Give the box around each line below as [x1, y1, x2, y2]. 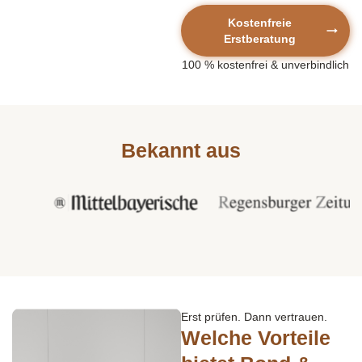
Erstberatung [224, 32, 296, 45]
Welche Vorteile [181, 326, 330, 349]
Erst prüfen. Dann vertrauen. [181, 309, 327, 323]
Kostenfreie [228, 15, 292, 29]
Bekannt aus [121, 138, 241, 162]
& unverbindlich [267, 57, 349, 71]
